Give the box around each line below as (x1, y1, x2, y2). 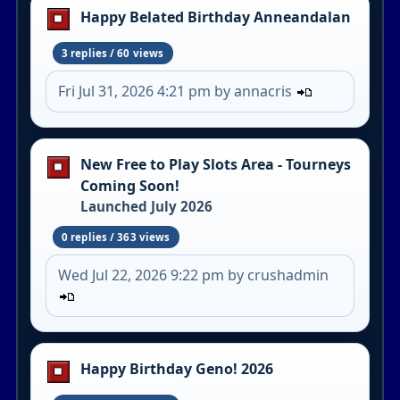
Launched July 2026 (79, 197, 212, 216)
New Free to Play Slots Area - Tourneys (79, 154, 351, 175)
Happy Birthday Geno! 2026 (79, 359, 273, 379)
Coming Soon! (79, 176, 179, 196)
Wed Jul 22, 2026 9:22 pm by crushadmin (58, 265, 329, 286)
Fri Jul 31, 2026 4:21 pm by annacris (58, 81, 296, 102)
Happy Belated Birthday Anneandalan (79, 6, 351, 27)
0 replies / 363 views (61, 230, 171, 245)
